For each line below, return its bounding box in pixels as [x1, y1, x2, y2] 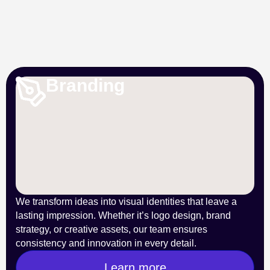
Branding [46, 75, 125, 95]
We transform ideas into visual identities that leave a [16, 196, 237, 207]
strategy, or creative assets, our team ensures [16, 224, 207, 234]
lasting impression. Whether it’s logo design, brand [16, 210, 231, 221]
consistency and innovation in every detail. [16, 238, 196, 248]
